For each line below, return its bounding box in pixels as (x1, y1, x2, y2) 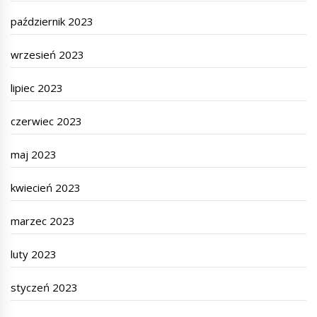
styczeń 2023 (11, 280, 79, 295)
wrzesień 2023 (11, 47, 85, 62)
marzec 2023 (11, 214, 76, 229)
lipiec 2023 (11, 81, 64, 96)
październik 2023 (11, 14, 94, 29)
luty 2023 (11, 247, 57, 262)
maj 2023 (11, 147, 57, 162)
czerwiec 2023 (11, 114, 83, 129)
